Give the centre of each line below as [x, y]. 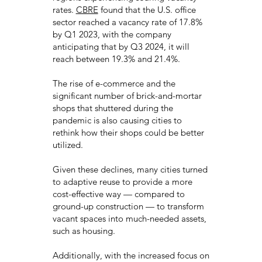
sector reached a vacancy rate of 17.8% [127, 22]
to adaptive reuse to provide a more [122, 182]
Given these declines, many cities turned [130, 170]
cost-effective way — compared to [118, 194]
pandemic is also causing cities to [117, 120]
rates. [64, 10]
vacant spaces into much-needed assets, [129, 219]
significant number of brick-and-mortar [127, 96]
